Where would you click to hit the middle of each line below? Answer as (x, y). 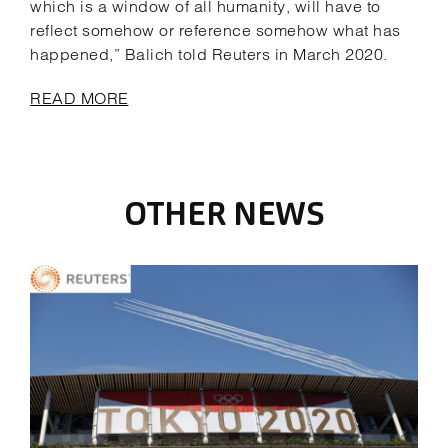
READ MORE (79, 98)
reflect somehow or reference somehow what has (215, 30)
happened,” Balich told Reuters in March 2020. (209, 54)
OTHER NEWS (224, 217)
